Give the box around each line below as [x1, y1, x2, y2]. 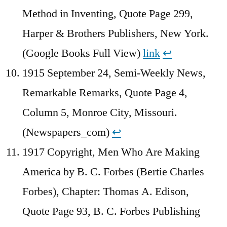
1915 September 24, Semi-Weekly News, [22, 66, 206, 81]
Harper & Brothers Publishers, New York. [22, 26, 209, 41]
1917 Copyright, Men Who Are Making [22, 145, 200, 160]
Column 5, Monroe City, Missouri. [22, 105, 177, 120]
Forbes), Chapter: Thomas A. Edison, [22, 184, 189, 199]
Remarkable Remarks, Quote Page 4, [22, 86, 187, 100]
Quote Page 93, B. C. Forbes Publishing [22, 204, 200, 219]
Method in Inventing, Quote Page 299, [22, 7, 193, 21]
